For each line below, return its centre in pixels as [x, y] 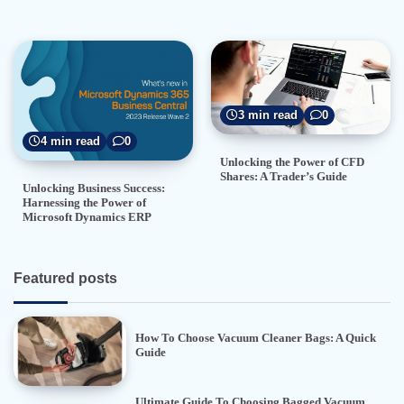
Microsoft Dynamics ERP [87, 216]
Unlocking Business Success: [94, 188]
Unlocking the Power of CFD [292, 162]
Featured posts [65, 277]
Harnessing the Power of [84, 202]
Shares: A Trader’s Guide [284, 177]
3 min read [268, 116]
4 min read [70, 141]
